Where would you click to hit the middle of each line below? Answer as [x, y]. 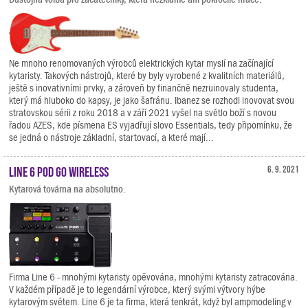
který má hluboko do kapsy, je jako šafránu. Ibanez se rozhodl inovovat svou [152, 101]
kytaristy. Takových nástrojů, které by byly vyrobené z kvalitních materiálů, [147, 76]
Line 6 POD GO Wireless [59, 171]
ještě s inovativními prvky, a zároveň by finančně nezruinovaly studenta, [144, 88]
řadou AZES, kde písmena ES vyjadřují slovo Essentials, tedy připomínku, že [151, 125]
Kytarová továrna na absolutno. [67, 189]
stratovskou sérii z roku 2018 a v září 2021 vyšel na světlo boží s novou [143, 113]
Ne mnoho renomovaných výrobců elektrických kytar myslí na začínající [141, 64]
